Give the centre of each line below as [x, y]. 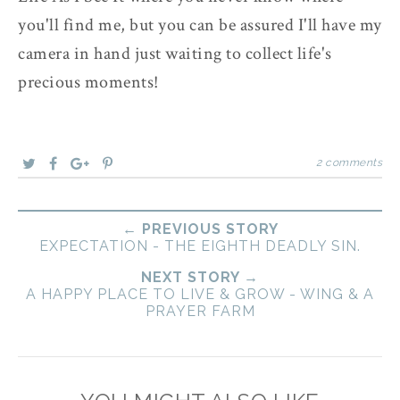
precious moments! [88, 82]
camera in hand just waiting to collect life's [175, 53]
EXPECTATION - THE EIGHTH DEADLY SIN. [200, 246]
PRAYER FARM [200, 311]
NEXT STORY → [200, 277]
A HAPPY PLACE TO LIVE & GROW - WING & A [200, 294]
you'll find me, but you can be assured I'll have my [200, 25]
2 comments [349, 162]
